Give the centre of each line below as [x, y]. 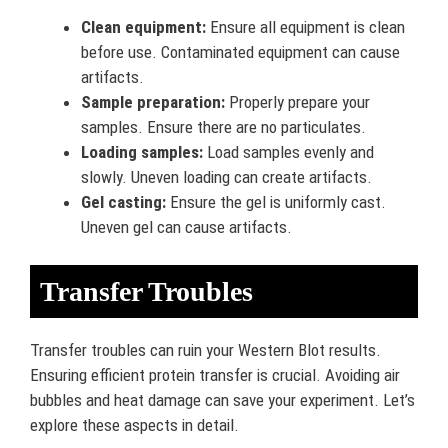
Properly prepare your [297, 101]
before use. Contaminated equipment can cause [240, 51]
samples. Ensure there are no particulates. [223, 126]
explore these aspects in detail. [134, 425]
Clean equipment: [143, 26]
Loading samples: [142, 151]
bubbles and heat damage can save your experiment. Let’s [222, 400]
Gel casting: [123, 201]
